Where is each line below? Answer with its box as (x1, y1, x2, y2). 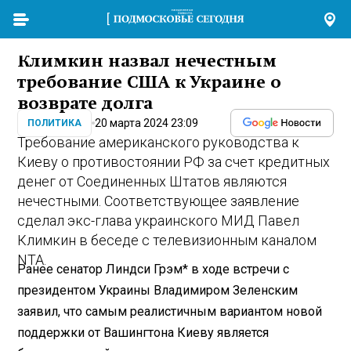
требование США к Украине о (17, 73, 282, 92)
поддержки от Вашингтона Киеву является (17, 324, 270, 340)
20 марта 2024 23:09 (95, 116, 199, 129)
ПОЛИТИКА (27, 118, 82, 129)
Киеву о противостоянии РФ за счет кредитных (17, 154, 331, 171)
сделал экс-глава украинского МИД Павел (17, 212, 300, 230)
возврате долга (17, 94, 154, 114)
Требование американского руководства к (17, 134, 300, 151)
